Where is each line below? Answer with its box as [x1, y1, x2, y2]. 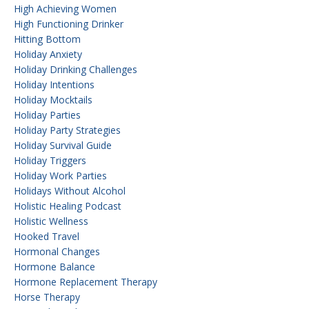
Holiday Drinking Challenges [14, 63, 137, 77]
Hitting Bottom [14, 32, 81, 46]
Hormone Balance [14, 260, 95, 274]
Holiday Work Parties [14, 169, 107, 183]
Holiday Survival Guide [14, 139, 112, 152]
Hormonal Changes [14, 245, 100, 259]
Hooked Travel [14, 230, 79, 243]
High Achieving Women [14, 2, 117, 16]
